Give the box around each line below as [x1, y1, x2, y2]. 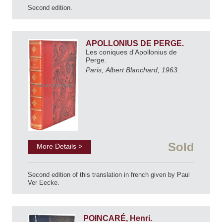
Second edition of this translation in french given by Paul [28, 171, 190, 179]
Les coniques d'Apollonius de [86, 48, 177, 56]
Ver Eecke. [28, 179, 59, 187]
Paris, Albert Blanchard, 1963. [86, 66, 179, 74]
